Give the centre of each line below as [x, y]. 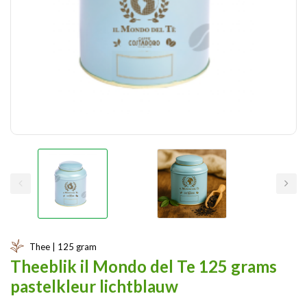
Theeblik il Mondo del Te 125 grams [144, 267]
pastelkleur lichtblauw [94, 286]
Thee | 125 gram [63, 247]
